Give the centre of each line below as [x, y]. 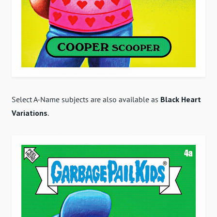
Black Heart [181, 99]
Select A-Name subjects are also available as [86, 99]
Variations [30, 113]
